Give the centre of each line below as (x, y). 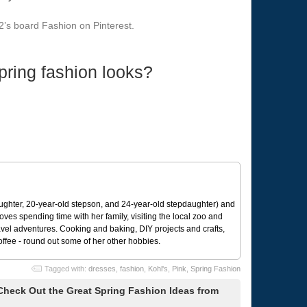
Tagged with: (66, 268)
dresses (102, 268)
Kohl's (158, 268)
